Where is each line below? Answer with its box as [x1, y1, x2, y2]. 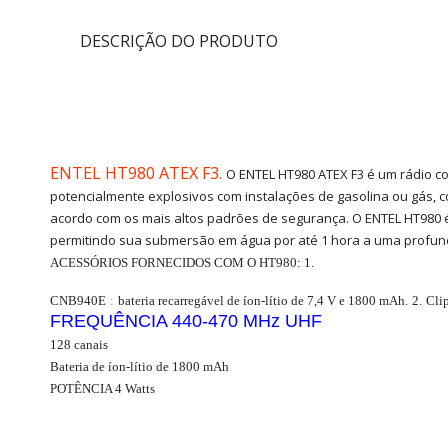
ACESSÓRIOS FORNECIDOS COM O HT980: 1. [50, 255, 314, 270]
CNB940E [50, 293, 106, 308]
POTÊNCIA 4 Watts [50, 381, 155, 396]
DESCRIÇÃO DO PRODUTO [80, 30, 278, 52]
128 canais [50, 337, 108, 352]
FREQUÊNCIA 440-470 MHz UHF [50, 311, 322, 331]
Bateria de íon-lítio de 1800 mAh [50, 359, 229, 374]
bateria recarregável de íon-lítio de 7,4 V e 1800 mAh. [118, 293, 408, 308]
